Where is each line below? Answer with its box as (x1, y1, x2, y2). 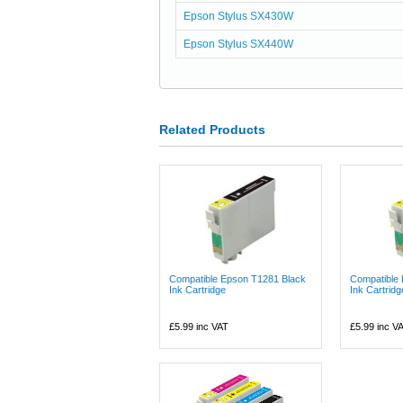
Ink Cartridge (169, 284, 226, 295)
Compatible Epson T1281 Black (169, 273, 306, 284)
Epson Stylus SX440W (183, 38, 293, 50)
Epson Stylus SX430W (183, 10, 293, 22)
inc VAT (193, 321, 228, 332)
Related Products (159, 122, 265, 137)
